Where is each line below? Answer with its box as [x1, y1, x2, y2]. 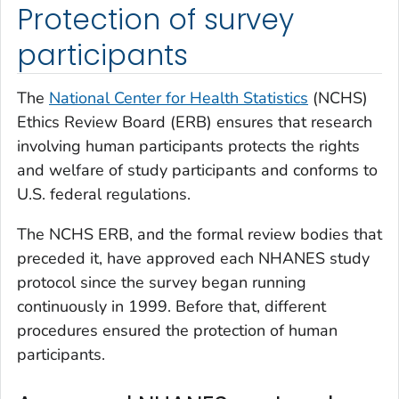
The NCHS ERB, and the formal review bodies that [17, 223, 382, 245]
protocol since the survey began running [17, 271, 306, 293]
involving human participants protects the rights [17, 134, 360, 157]
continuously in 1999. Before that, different [17, 295, 326, 317]
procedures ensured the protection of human [17, 319, 338, 341]
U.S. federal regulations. [17, 183, 191, 205]
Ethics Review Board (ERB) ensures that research [17, 110, 372, 133]
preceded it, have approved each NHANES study [17, 247, 370, 269]
